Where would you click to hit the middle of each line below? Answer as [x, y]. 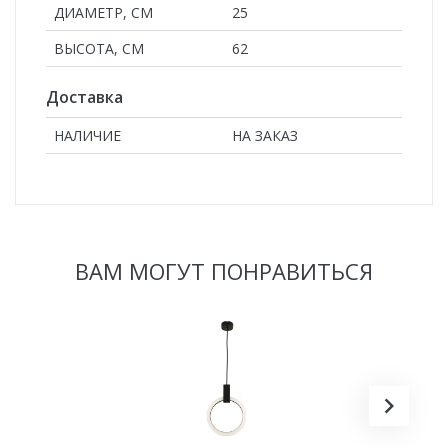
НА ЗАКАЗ [265, 135]
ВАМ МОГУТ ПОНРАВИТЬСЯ [224, 270]
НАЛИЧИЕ [87, 135]
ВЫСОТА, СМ [99, 48]
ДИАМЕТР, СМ [103, 12]
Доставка [84, 96]
